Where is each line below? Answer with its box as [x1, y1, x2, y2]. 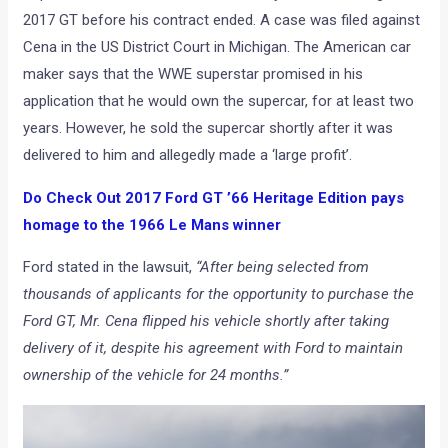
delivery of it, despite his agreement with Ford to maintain [23, 339, 404, 358]
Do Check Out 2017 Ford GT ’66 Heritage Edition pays [23, 189, 405, 208]
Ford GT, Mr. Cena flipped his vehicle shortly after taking [23, 312, 390, 331]
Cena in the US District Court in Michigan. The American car [23, 38, 412, 57]
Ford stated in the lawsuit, [23, 258, 197, 277]
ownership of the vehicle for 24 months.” [23, 366, 289, 385]
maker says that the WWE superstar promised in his [23, 65, 364, 84]
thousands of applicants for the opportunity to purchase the [23, 285, 415, 304]
